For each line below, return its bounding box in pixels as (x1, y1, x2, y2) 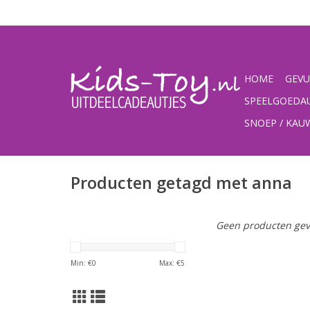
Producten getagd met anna (71, 172, 292, 194)
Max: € (159, 258, 181, 268)
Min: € (71, 258, 92, 268)
